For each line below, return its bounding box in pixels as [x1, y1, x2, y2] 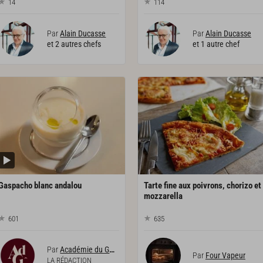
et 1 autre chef [192, 39, 240, 49]
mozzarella [143, 190, 183, 201]
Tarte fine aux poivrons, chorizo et [143, 180, 261, 191]
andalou [55, 180, 82, 191]
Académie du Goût [60, 245, 110, 255]
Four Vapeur [205, 251, 245, 261]
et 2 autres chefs [47, 39, 102, 49]
